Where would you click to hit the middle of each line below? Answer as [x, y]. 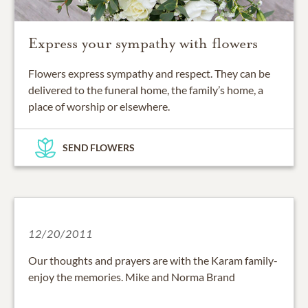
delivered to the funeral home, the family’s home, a [146, 90]
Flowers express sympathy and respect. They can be [149, 74]
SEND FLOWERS [99, 148]
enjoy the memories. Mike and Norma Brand [132, 277]
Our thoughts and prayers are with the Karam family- [153, 261]
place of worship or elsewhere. [99, 107]
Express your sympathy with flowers [143, 44]
